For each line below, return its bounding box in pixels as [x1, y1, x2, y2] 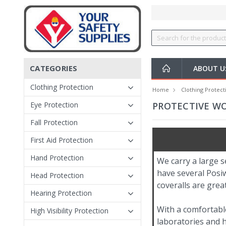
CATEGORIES [30, 63, 78, 73]
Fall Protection [30, 118, 78, 127]
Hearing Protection [30, 188, 92, 198]
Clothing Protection [30, 82, 93, 92]
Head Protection [30, 171, 84, 180]
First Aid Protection [30, 135, 93, 145]
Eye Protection [30, 100, 78, 109]
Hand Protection [30, 153, 84, 162]
